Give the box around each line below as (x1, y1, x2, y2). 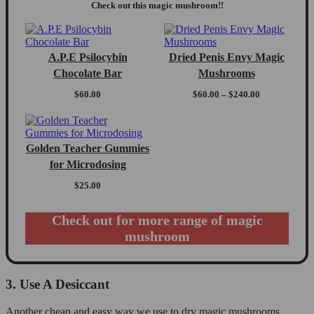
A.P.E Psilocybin (48, 50, 128, 63)
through (259, 121, 291, 132)
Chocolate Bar (53, 67, 122, 79)
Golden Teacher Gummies (26, 142, 149, 154)
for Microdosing (49, 158, 126, 170)
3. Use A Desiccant (6, 277, 109, 292)
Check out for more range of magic (51, 212, 263, 228)
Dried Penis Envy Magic (168, 50, 285, 63)
